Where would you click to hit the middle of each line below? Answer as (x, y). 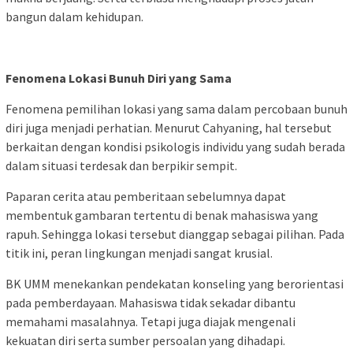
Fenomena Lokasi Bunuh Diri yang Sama (119, 78)
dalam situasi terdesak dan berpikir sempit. (123, 165)
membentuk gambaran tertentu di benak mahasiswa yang (162, 215)
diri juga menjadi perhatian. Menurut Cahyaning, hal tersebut (169, 127)
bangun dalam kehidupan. (74, 16)
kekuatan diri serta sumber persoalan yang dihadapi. (145, 340)
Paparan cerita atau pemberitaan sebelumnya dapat (146, 196)
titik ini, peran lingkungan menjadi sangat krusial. (139, 253)
